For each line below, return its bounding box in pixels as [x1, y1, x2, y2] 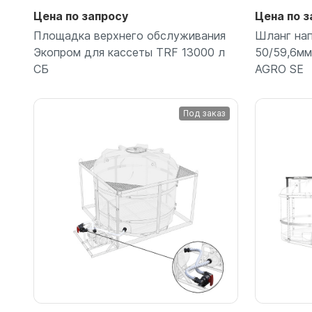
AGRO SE [255, 62, 304, 77]
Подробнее [104, 171, 168, 186]
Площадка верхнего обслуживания [33, 29, 226, 43]
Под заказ [183, 108, 226, 119]
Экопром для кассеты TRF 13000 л [33, 45, 225, 60]
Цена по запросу [33, 9, 128, 24]
